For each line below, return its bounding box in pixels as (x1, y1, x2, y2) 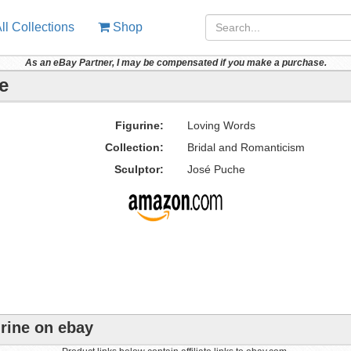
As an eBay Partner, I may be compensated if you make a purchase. (24, 57, 327, 68)
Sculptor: (114, 163, 164, 175)
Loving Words (186, 119, 255, 132)
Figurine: (114, 119, 164, 132)
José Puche (186, 163, 245, 175)
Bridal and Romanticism (186, 141, 305, 154)
